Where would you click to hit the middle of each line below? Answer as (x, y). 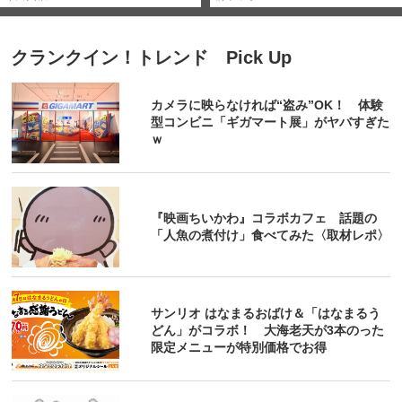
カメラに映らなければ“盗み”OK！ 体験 (267, 105)
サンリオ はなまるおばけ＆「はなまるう (266, 314)
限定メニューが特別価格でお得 (239, 348)
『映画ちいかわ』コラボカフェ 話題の (264, 218)
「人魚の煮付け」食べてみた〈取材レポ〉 (271, 235)
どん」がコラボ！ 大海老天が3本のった (268, 331)
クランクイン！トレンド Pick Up (151, 57)
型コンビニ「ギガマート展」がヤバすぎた (271, 122)
